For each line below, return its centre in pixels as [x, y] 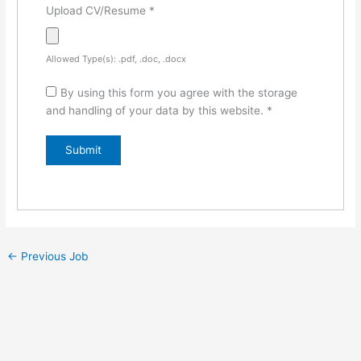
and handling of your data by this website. [157, 111]
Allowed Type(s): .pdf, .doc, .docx [116, 59]
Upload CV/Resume [98, 11]
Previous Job [53, 257]
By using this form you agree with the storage [179, 93]
